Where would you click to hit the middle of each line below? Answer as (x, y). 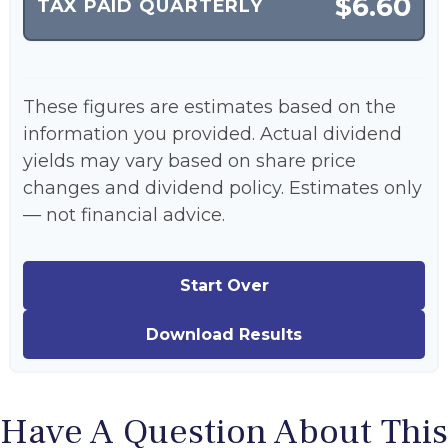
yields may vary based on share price (189, 160)
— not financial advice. (124, 214)
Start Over (224, 285)
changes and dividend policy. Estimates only (222, 187)
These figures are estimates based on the (209, 106)
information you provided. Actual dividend (212, 133)
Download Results (224, 334)
